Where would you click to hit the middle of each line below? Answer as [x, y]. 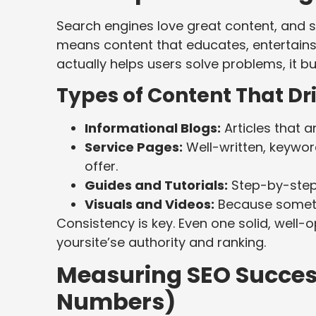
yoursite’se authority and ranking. [161, 242]
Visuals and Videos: [150, 204]
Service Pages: [134, 147]
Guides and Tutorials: [156, 185]
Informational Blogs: [153, 128]
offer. [101, 166]
